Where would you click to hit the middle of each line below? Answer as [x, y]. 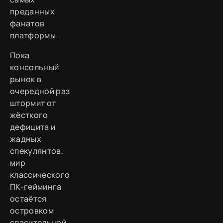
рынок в [26, 79]
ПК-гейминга [36, 187]
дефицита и [33, 127]
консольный [35, 67]
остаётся [28, 199]
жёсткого [29, 115]
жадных [26, 139]
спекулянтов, [37, 151]
